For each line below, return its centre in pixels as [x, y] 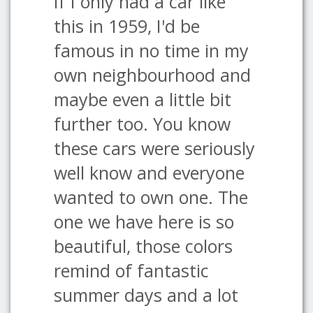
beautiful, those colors [143, 246]
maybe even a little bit [143, 99]
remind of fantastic [131, 270]
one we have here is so [144, 221]
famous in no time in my [151, 50]
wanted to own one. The [151, 197]
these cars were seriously [154, 148]
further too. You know [142, 124]
